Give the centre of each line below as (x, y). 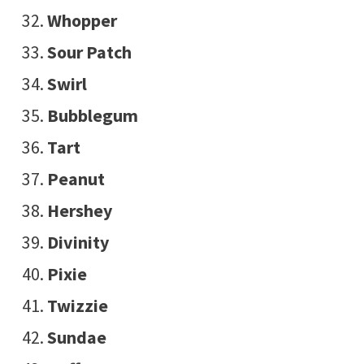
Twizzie (77, 306)
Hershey (79, 211)
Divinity (78, 243)
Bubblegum (92, 116)
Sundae (76, 338)
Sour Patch (89, 52)
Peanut (76, 179)
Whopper (82, 21)
